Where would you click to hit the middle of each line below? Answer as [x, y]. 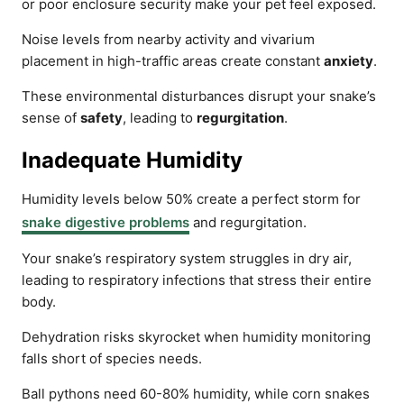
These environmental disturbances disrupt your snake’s [199, 96]
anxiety [349, 61]
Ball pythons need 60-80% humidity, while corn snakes [196, 394]
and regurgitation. [248, 222]
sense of [51, 118]
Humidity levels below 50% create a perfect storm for [191, 199]
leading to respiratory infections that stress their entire [197, 280]
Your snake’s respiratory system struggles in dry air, [187, 258]
